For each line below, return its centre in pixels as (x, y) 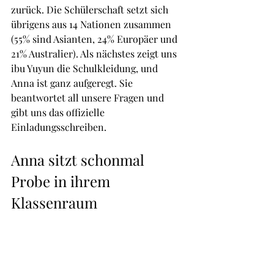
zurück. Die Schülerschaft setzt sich (91, 10)
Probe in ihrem (62, 181)
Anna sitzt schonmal (80, 160)
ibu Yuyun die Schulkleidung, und (86, 68)
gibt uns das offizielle (59, 113)
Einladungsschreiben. (59, 127)
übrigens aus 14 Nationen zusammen (92, 24)
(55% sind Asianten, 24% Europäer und (95, 39)
